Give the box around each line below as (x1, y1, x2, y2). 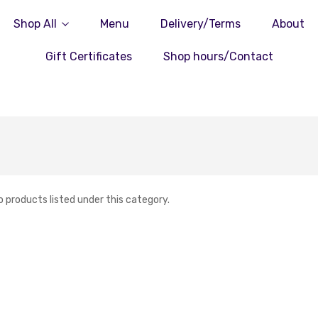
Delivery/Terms (160, 17, 241, 31)
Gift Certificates (45, 50, 132, 63)
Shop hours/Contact (163, 50, 273, 63)
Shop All (13, 17, 57, 31)
